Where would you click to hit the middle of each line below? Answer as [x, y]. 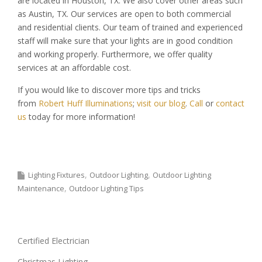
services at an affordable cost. [74, 68]
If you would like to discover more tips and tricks [109, 90]
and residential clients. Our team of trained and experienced [130, 27]
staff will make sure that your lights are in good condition [125, 41]
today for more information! [81, 117]
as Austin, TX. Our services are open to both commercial [124, 14]
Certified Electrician [54, 240]
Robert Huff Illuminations [86, 104]
